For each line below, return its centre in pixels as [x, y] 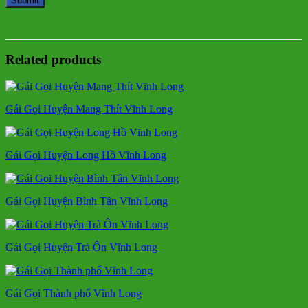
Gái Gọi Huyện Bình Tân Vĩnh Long [87, 201]
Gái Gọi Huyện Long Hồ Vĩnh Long [86, 155]
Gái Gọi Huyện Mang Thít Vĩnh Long [89, 109]
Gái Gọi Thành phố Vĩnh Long [74, 293]
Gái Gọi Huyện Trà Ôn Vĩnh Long [81, 247]
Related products [53, 60]
